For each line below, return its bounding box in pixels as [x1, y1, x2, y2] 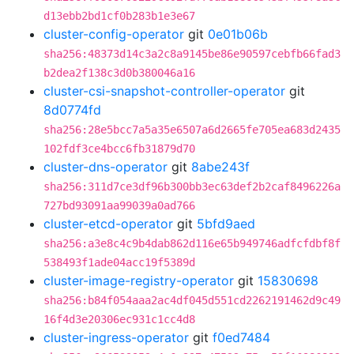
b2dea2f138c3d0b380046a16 [43, 66, 195, 79]
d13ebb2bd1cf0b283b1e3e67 [43, 9, 195, 22]
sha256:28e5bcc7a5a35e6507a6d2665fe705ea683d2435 [43, 123, 341, 136]
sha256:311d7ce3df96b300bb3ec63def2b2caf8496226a [43, 180, 341, 193]
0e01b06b [208, 26, 268, 42]
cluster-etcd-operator [43, 216, 173, 232]
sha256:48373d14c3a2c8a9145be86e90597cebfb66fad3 [43, 47, 341, 60]
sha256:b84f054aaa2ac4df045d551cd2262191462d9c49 [43, 294, 341, 307]
